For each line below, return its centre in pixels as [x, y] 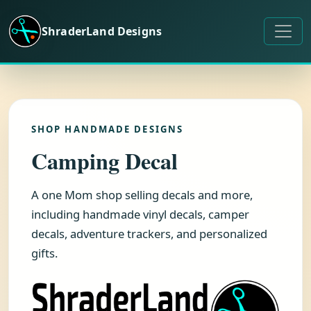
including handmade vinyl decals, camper [140, 214]
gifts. [44, 253]
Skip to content [50, 19]
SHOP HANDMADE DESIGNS [108, 129]
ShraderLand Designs [102, 31]
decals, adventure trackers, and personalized [149, 234]
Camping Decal [104, 161]
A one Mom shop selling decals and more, [142, 195]
